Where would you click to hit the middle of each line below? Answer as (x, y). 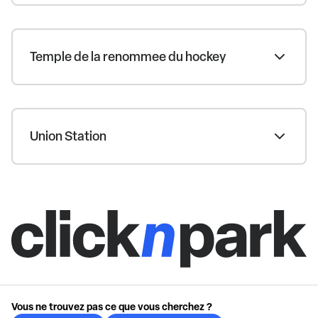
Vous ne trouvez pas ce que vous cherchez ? (112, 307)
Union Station (68, 136)
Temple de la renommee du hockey (128, 57)
